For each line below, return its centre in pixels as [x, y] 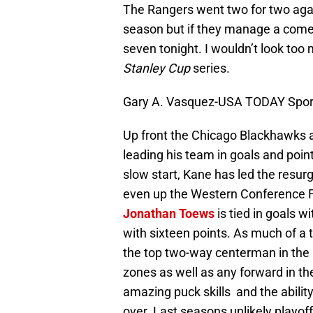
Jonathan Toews [169, 214]
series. [210, 68]
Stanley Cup [156, 68]
